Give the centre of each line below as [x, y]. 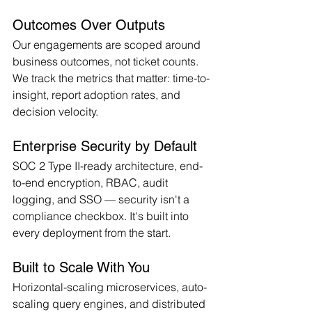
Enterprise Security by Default [105, 146]
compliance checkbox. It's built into [102, 216]
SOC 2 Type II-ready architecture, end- [108, 165]
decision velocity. [55, 111]
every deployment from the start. [92, 232]
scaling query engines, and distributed [110, 303]
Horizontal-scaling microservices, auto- [110, 287]
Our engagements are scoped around [108, 44]
